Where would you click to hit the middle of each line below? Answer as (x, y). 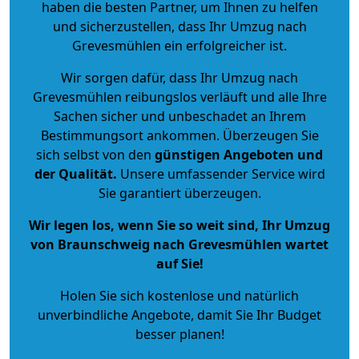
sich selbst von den (94, 154)
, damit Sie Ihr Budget (256, 315)
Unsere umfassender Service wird (221, 173)
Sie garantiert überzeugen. (179, 193)
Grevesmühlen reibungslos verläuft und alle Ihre (179, 97)
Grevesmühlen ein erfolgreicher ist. (179, 45)
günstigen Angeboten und (237, 154)
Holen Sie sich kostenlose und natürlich (179, 295)
